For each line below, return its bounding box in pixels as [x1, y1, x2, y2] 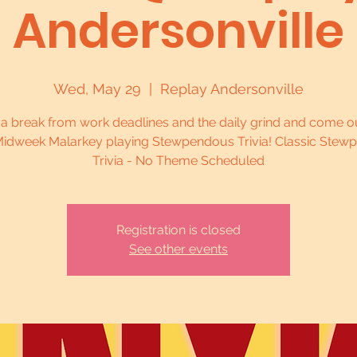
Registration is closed [116, 222, 241, 237]
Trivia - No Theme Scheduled [92, 153, 265, 168]
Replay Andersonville [160, 80, 304, 97]
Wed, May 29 [53, 80, 141, 97]
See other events [129, 241, 228, 257]
